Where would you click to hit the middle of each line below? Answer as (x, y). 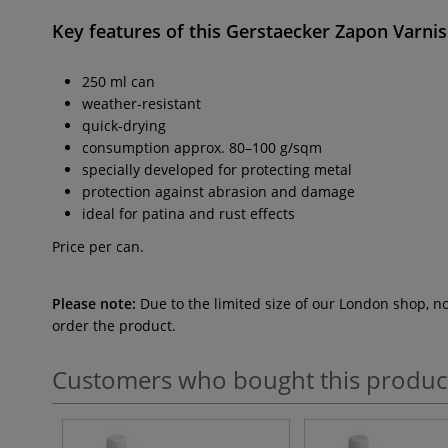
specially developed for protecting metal (217, 169)
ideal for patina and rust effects (188, 213)
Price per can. (98, 246)
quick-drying (124, 125)
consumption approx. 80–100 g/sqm (202, 147)
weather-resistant (141, 103)
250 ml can (118, 81)
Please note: (94, 303)
